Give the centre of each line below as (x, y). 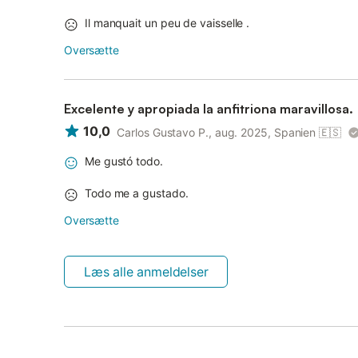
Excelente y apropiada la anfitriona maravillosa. (209, 109)
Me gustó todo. (124, 161)
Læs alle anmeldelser (146, 272)
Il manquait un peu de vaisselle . (167, 23)
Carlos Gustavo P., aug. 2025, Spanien (217, 132)
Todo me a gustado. (137, 193)
